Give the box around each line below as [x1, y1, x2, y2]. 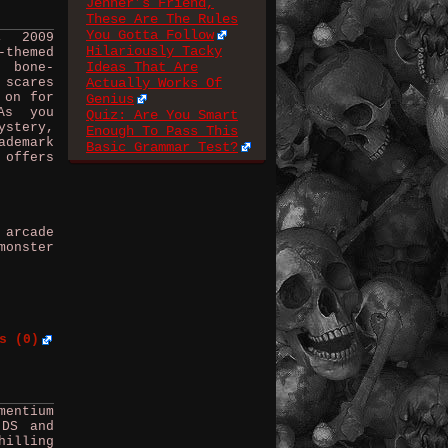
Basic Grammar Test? [86, 139, 238, 155]
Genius [86, 91, 134, 107]
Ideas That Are [86, 59, 198, 75]
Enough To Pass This [86, 123, 238, 139]
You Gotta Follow [86, 27, 214, 43]
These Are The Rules [86, 11, 238, 27]
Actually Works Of [86, 75, 222, 91]
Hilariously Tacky [86, 43, 222, 59]
